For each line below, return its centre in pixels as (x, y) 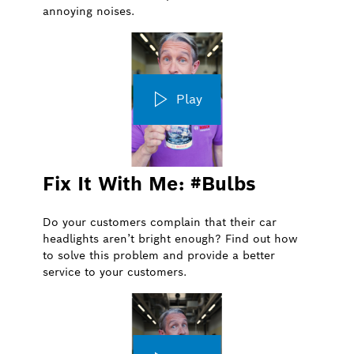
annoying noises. (88, 11)
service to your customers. (115, 271)
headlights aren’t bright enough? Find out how (170, 238)
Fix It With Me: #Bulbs (149, 183)
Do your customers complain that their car (160, 222)
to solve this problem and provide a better (159, 255)
